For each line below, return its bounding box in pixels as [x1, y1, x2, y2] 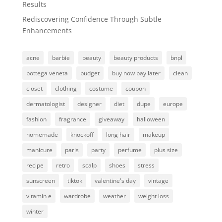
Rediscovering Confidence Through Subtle [22, 14, 162, 24]
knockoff [70, 130, 94, 139]
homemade [26, 130, 58, 139]
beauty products [113, 54, 158, 62]
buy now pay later [111, 69, 161, 78]
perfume [117, 146, 142, 155]
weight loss [138, 192, 169, 201]
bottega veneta [26, 69, 68, 78]
